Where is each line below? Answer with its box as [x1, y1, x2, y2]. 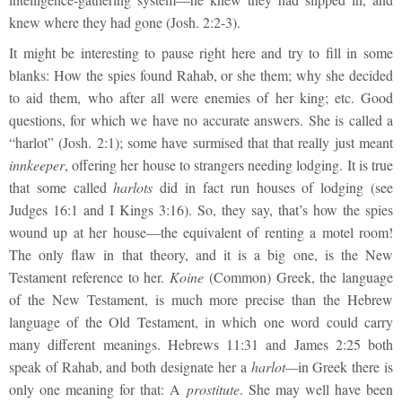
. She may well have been [239, 380, 394, 399]
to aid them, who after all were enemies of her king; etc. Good [9, 88, 393, 108]
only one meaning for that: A [9, 380, 187, 399]
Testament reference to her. [9, 267, 170, 287]
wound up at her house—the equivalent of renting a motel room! [9, 223, 393, 242]
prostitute [186, 380, 240, 399]
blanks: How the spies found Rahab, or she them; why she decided [9, 66, 393, 85]
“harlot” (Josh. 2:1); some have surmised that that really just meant [9, 133, 393, 153]
